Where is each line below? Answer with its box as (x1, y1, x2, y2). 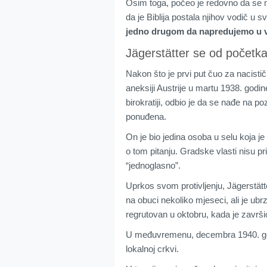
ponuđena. (126, 111, 166, 122)
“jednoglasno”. (126, 160, 181, 171)
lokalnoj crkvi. (126, 244, 179, 254)
